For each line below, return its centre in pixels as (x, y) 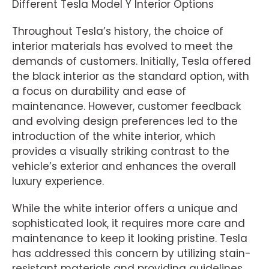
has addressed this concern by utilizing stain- (131, 254)
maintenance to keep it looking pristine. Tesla (130, 239)
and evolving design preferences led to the (125, 122)
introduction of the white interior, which (114, 137)
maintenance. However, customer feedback (126, 107)
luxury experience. (58, 182)
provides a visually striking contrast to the (121, 152)
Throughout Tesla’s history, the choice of (118, 32)
